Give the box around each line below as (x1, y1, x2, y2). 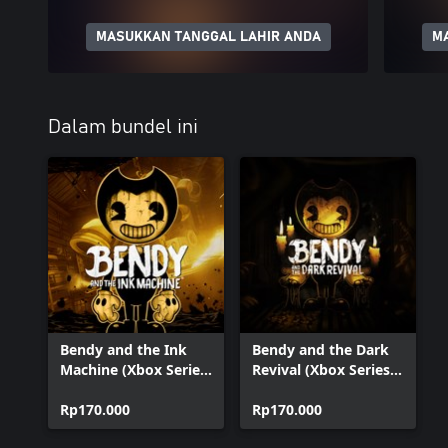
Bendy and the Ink (60, 340, 187, 359)
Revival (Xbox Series (252, 360, 390, 379)
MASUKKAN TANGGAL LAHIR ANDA (95, 30, 321, 44)
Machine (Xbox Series (60, 360, 207, 379)
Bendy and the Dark (252, 340, 389, 359)
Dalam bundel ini (48, 117, 198, 137)
